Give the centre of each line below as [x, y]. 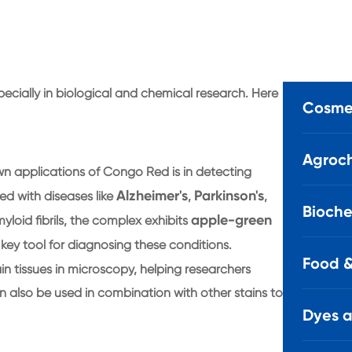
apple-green [231, 220]
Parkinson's [229, 195]
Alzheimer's [152, 195]
